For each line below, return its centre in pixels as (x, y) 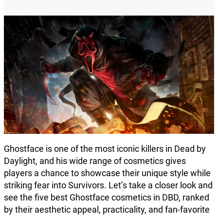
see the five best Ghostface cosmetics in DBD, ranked (107, 198)
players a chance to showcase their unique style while (107, 173)
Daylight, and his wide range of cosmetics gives (95, 161)
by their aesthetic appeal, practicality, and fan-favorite (107, 210)
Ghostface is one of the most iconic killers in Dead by (105, 149)
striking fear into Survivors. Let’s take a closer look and (108, 185)
